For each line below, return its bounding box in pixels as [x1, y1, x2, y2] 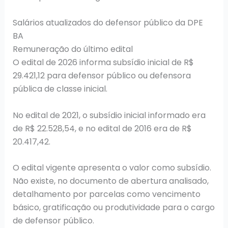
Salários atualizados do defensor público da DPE [12, 17, 203, 29]
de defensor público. [12, 215, 94, 227]
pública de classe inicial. [12, 83, 107, 95]
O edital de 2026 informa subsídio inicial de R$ [12, 56, 194, 69]
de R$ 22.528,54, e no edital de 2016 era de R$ [12, 122, 192, 134]
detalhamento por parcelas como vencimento [12, 188, 201, 201]
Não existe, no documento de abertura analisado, [12, 175, 209, 187]
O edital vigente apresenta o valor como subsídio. [12, 162, 211, 174]
